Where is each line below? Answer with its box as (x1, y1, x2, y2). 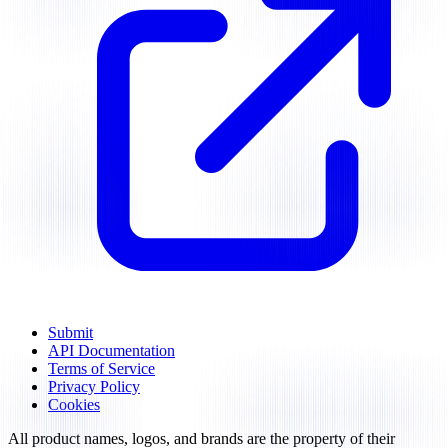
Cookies (48, 396, 100, 414)
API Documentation (48, 342, 175, 360)
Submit (48, 324, 93, 342)
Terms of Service (48, 360, 155, 378)
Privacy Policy (48, 378, 140, 396)
